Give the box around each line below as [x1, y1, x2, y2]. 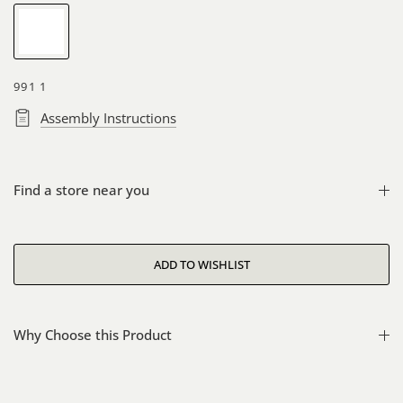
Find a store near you [13, 181, 149, 199]
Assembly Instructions [40, 108, 176, 127]
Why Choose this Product [13, 326, 172, 344]
